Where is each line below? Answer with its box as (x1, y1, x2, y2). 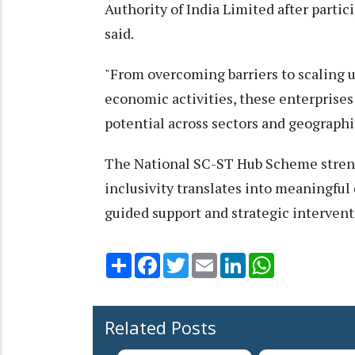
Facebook (160, 251, 212, 268)
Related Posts (105, 315, 216, 340)
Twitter (189, 251, 230, 268)
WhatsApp (274, 251, 330, 268)
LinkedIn (246, 251, 291, 268)
